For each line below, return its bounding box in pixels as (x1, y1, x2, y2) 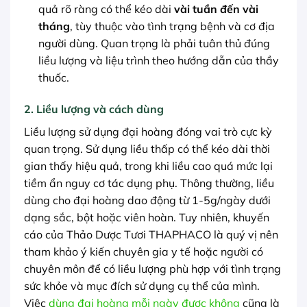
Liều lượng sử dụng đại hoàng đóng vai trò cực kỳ (24, 124, 272, 138)
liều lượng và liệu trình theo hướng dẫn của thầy (38, 53, 279, 68)
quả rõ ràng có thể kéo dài (38, 2, 174, 16)
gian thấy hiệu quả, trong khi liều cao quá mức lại (24, 158, 273, 173)
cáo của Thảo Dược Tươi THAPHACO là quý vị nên (24, 227, 278, 241)
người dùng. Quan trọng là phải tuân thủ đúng (38, 36, 270, 51)
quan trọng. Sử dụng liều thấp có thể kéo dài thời (24, 141, 270, 156)
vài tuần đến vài (173, 2, 258, 16)
